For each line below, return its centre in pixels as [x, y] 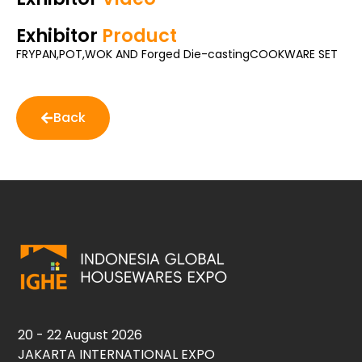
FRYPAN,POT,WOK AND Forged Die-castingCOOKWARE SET [177, 54]
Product [137, 35]
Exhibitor [57, 35]
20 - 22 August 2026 [80, 335]
